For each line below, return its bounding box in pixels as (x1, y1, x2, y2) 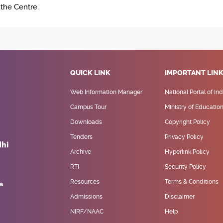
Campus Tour (70, 104, 107, 111)
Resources (70, 178, 100, 186)
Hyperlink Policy (165, 148, 210, 156)
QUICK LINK (70, 69, 111, 78)
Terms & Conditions (165, 178, 219, 186)
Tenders (70, 133, 93, 141)
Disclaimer (165, 193, 195, 201)
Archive (70, 148, 91, 156)
